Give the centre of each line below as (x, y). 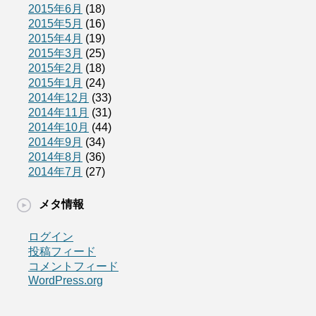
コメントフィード (73, 267)
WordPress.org (66, 281)
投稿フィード (62, 252)
